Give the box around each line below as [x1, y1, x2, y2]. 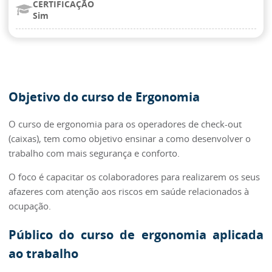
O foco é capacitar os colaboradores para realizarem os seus [8, 171, 260, 183]
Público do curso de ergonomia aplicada [8, 226, 263, 243]
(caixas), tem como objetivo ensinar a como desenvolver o [8, 132, 251, 145]
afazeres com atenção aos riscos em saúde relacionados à [8, 185, 249, 198]
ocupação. [8, 200, 51, 212]
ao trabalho [8, 245, 78, 262]
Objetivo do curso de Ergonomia [8, 88, 200, 105]
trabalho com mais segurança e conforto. [8, 147, 180, 160]
